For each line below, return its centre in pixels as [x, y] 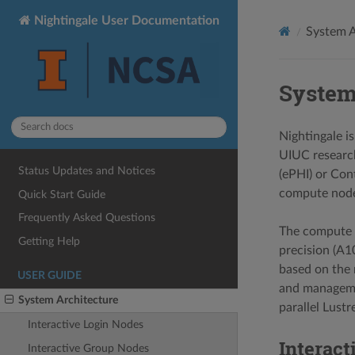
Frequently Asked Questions [87, 218]
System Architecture [69, 300]
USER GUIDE [50, 275]
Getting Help [50, 241]
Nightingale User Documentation [125, 20]
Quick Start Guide [62, 194]
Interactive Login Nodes [85, 325]
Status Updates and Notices [87, 170]
